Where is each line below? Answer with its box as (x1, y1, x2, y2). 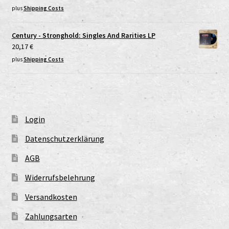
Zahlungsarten (25, 211, 77, 221)
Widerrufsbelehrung (25, 172, 95, 182)
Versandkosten (25, 191, 77, 202)
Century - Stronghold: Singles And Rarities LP (11, 31, 155, 40)
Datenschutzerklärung (25, 133, 104, 144)
